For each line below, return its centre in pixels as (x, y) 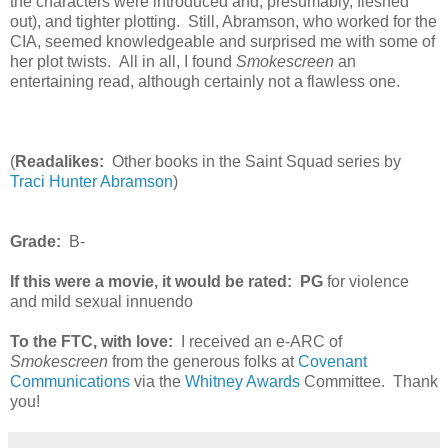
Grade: (35, 241)
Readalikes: (59, 161)
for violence (366, 281)
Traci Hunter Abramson (91, 181)
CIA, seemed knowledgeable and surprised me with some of (222, 41)
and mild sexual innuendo (101, 301)
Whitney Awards (242, 381)
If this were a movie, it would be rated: (153, 281)
